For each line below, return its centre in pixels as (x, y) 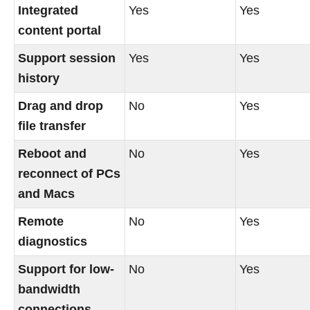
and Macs (47, 194)
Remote (41, 222)
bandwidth (49, 290)
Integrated (48, 11)
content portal (60, 31)
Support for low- (66, 270)
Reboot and (53, 154)
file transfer (52, 126)
